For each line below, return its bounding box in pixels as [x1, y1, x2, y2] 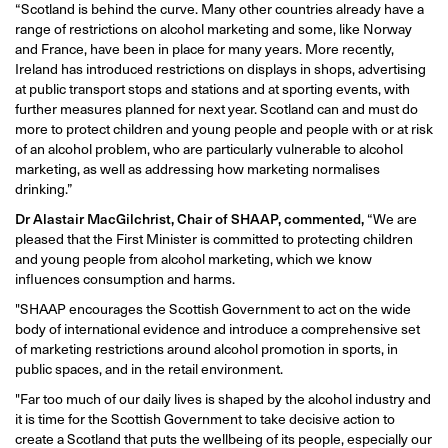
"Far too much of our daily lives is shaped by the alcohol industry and [15, 388, 431, 408]
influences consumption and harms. [15, 268, 235, 288]
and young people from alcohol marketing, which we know [15, 248, 372, 268]
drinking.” [15, 178, 73, 198]
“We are [364, 208, 417, 228]
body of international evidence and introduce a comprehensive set [15, 318, 420, 338]
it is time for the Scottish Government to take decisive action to [15, 408, 395, 428]
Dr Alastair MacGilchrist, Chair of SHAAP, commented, [15, 208, 364, 228]
